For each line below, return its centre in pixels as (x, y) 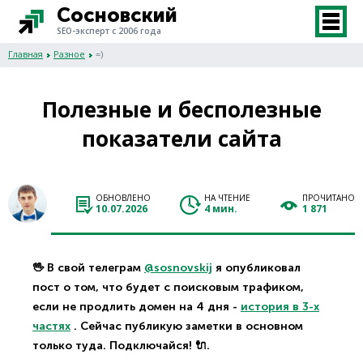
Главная (26, 54)
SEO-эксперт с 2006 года (109, 30)
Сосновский (117, 15)
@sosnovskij (178, 268)
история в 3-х (280, 307)
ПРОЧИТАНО (329, 197)
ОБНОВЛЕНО (123, 197)
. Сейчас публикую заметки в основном (187, 326)
